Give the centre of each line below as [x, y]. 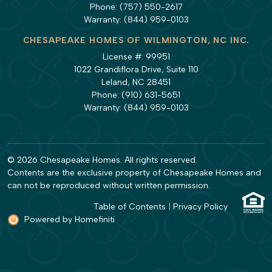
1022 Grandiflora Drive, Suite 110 [136, 69]
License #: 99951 [136, 56]
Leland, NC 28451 [136, 82]
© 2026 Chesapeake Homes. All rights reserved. [102, 160]
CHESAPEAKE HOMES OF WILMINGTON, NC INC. [136, 40]
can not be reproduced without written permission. [109, 185]
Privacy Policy [200, 207]
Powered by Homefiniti [70, 220]
